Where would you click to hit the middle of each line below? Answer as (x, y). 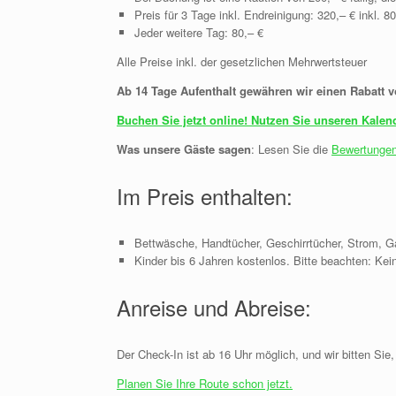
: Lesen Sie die (291, 149)
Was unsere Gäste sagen (184, 149)
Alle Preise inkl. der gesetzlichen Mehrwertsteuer (242, 61)
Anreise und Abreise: (214, 307)
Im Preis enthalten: (205, 196)
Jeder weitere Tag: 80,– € (198, 32)
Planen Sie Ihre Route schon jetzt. (205, 383)
